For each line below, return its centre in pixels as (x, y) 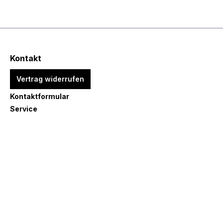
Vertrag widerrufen (50, 79)
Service (24, 109)
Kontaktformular (40, 96)
